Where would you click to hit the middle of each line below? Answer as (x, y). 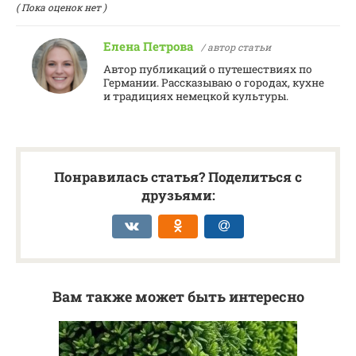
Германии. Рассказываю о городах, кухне (214, 83)
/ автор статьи (236, 47)
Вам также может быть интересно (178, 297)
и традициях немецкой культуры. (196, 97)
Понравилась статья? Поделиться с (178, 177)
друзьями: (178, 195)
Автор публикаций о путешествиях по (208, 70)
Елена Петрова (148, 46)
